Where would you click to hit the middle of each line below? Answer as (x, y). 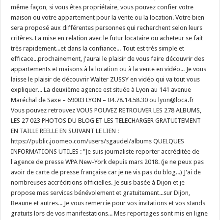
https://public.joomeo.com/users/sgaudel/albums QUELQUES (98, 141)
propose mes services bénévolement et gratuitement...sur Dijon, (101, 193)
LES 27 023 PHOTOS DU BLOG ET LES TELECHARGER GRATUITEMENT (106, 121)
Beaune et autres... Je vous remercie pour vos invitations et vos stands (108, 203)
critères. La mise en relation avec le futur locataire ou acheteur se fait (107, 38)
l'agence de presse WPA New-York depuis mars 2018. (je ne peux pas (108, 162)
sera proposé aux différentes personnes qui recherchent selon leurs (107, 28)
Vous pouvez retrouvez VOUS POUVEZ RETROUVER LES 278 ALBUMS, (106, 110)
